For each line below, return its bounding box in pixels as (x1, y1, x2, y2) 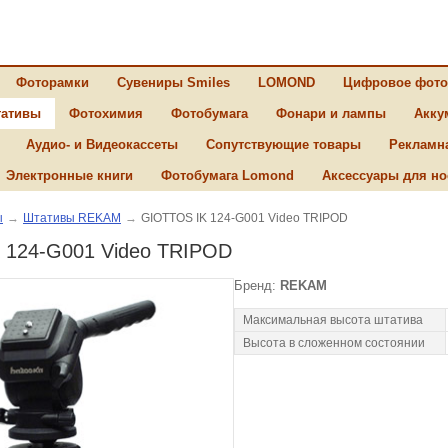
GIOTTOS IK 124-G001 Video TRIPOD (141, 211, 348, 225)
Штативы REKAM (23, 211, 121, 225)
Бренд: (234, 278, 280, 293)
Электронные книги (6, 168, 133, 183)
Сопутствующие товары (206, 137, 361, 152)
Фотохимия (69, 106, 143, 121)
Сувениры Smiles (117, 75, 230, 90)
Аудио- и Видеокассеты (26, 137, 178, 152)
